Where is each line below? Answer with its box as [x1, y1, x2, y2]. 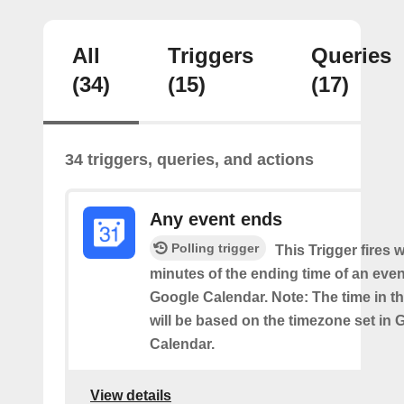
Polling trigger [171, 240, 259, 255]
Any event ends [150, 208, 282, 229]
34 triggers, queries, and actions [65, 150, 314, 169]
